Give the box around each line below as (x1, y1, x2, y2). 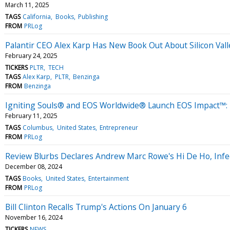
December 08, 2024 (5, 162, 62, 171)
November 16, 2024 (5, 213, 63, 222)
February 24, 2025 (5, 51, 57, 60)
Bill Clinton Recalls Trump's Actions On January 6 (5, 201, 187, 213)
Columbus (23, 123, 53, 132)
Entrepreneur (99, 123, 138, 132)
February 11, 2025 (5, 111, 57, 120)
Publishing (78, 12, 108, 21)
